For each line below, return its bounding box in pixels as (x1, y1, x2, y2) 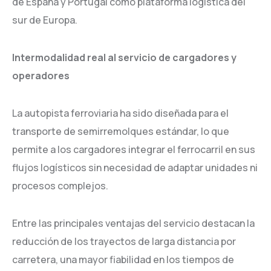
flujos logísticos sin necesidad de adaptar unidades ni (12, 161, 258, 174)
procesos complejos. (12, 179, 108, 192)
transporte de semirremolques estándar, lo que (12, 125, 229, 138)
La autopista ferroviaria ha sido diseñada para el (12, 106, 229, 120)
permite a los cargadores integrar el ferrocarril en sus (12, 143, 255, 156)
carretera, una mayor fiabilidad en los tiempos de (12, 253, 234, 266)
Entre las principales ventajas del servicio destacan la (12, 217, 255, 230)
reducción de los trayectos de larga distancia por (12, 235, 236, 248)
